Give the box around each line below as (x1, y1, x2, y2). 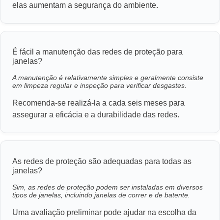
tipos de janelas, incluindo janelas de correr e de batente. (12, 191, 190, 199)
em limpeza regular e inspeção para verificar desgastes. (12, 81, 187, 89)
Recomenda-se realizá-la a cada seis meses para (12, 98, 185, 107)
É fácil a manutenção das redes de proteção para (12, 47, 183, 56)
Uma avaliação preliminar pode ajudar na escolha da (12, 208, 196, 217)
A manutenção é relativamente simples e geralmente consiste (12, 73, 203, 82)
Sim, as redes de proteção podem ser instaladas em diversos (12, 183, 203, 191)
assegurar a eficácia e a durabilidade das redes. (12, 110, 179, 119)
